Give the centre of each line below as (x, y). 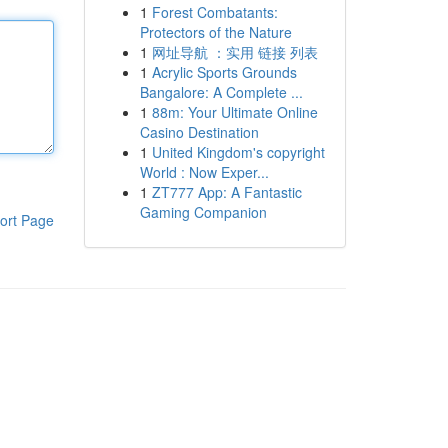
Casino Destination (199, 132)
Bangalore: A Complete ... (221, 92)
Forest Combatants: (214, 12)
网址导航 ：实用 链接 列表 (234, 52)
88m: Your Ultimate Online (234, 112)
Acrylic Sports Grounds (224, 72)
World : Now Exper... (204, 172)
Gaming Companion (203, 212)
